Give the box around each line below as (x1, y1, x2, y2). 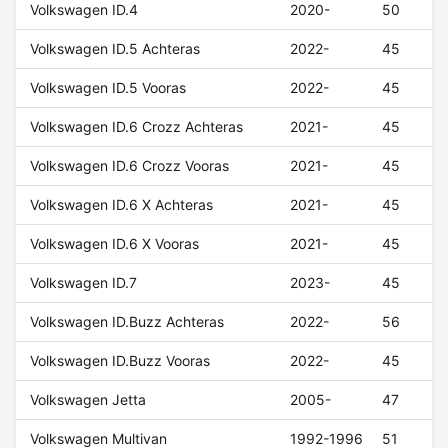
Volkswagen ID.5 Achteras (30, 40, 201, 58)
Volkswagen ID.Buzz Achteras (30, 313, 225, 331)
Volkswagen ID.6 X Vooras (30, 235, 200, 253)
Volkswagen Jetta (30, 391, 147, 409)
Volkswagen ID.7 (30, 274, 138, 292)
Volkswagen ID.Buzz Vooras (30, 352, 211, 370)
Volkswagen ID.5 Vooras (30, 79, 187, 97)
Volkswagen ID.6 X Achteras (30, 196, 214, 214)
